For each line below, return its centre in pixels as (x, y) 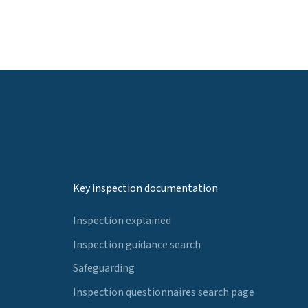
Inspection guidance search (137, 244)
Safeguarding (104, 268)
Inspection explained (122, 220)
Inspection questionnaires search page (164, 293)
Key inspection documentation (145, 188)
